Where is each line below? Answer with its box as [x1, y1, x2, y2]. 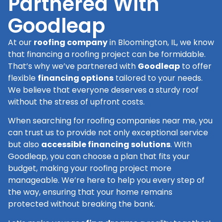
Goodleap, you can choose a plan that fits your [8, 151, 190, 163]
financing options [38, 72, 113, 84]
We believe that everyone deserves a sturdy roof [8, 84, 199, 96]
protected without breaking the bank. [8, 198, 155, 210]
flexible [8, 72, 38, 84]
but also [8, 139, 41, 151]
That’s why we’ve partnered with [8, 60, 138, 72]
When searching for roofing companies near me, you [8, 115, 213, 127]
